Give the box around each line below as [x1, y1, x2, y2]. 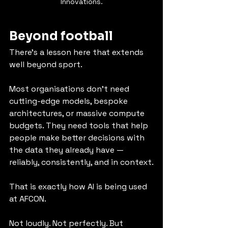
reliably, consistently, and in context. [9, 156, 154, 167]
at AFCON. [9, 193, 46, 204]
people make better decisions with [9, 132, 147, 143]
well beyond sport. [9, 59, 82, 70]
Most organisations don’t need [9, 83, 131, 94]
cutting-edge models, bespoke [9, 95, 130, 106]
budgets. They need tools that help [9, 120, 150, 131]
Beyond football [9, 28, 113, 44]
